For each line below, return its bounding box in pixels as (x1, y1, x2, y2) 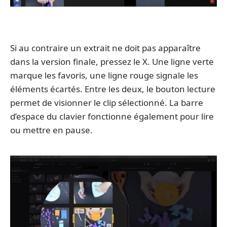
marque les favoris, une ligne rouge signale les (10, 69, 198, 81)
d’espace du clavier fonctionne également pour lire (10, 110, 214, 122)
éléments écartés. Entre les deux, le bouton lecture (10, 83, 215, 95)
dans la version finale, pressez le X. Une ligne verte (10, 55, 214, 67)
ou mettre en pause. (10, 124, 93, 136)
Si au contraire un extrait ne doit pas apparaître (10, 42, 201, 54)
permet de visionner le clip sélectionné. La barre (10, 96, 203, 108)
